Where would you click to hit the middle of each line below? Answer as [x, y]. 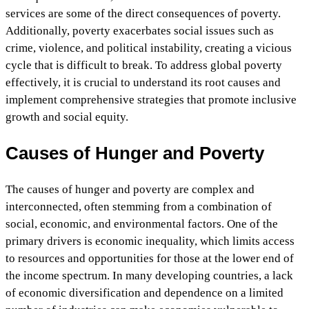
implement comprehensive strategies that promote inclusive [151, 99]
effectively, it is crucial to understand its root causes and [143, 82]
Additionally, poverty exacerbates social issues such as [140, 30]
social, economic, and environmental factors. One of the [142, 224]
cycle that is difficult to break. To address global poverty [144, 65]
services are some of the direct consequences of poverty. [143, 13]
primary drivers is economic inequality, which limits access [150, 241]
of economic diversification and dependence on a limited [144, 293]
